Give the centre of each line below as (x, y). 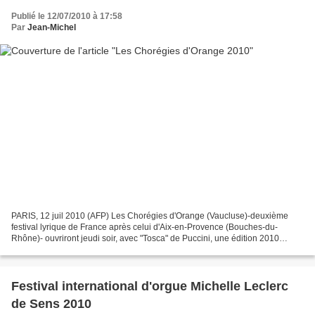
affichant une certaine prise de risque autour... (98, 249)
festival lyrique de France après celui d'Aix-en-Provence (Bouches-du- (144, 227)
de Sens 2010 (51, 303)
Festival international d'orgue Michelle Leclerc (150, 286)
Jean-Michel (52, 28)
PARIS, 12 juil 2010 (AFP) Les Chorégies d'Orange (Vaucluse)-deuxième (150, 216)
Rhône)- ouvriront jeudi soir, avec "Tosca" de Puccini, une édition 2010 (145, 238)
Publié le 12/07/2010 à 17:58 (67, 17)
